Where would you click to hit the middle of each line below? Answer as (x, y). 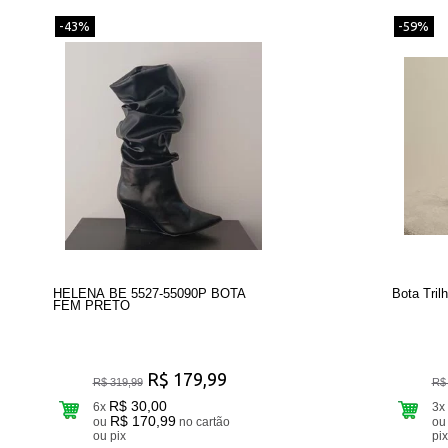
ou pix (117, 435)
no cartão (187, 421)
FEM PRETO (91, 305)
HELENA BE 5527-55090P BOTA (149, 293)
